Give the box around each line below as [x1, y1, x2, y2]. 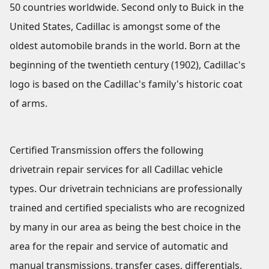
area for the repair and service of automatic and [10, 240, 228, 253]
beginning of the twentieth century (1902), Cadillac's [10, 58, 246, 72]
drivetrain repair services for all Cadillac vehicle [10, 163, 223, 177]
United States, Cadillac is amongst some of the [10, 20, 220, 34]
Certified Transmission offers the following [10, 144, 204, 157]
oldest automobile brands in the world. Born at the [10, 39, 240, 53]
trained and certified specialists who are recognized [10, 201, 245, 215]
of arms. [10, 97, 47, 110]
